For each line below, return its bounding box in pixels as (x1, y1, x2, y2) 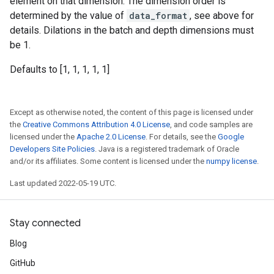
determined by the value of (10, 10, 127, 21)
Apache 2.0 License (76, 132, 146, 141)
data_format (129, 10, 187, 21)
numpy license (206, 157, 257, 166)
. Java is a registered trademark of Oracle (95, 144, 239, 154)
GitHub (10, 258, 35, 268)
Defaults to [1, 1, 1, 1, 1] (10, 64, 109, 75)
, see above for (190, 10, 254, 21)
